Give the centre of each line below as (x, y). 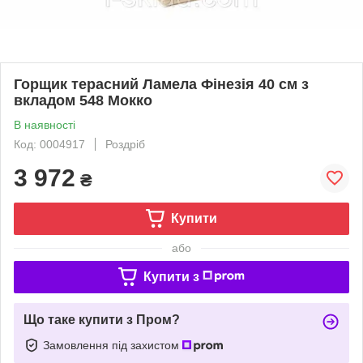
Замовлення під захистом (113, 345)
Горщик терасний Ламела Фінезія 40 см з (161, 84)
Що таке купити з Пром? (102, 319)
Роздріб (125, 144)
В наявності (45, 124)
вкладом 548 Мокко (83, 100)
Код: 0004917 (49, 144)
